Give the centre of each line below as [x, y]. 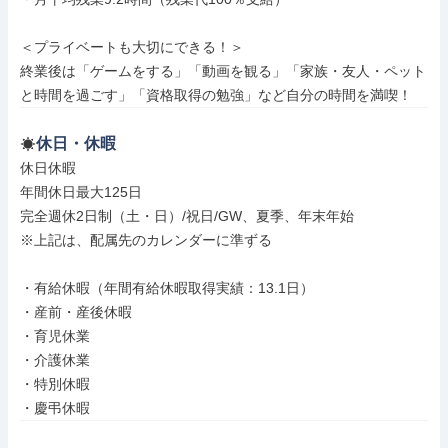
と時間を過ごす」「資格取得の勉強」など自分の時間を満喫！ [216, 95]
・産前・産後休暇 [76, 312]
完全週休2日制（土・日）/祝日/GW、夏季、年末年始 [187, 216]
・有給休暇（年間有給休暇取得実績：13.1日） [167, 288]
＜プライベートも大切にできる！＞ [132, 47]
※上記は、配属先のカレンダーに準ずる [146, 240]
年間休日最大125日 [81, 192]
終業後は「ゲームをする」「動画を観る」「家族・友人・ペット [223, 71]
